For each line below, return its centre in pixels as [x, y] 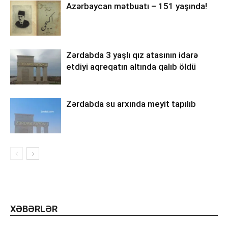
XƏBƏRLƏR [34, 209]
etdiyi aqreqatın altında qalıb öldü [131, 67]
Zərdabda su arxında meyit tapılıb [131, 104]
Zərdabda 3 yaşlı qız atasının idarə [132, 55]
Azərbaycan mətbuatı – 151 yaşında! [137, 6]
